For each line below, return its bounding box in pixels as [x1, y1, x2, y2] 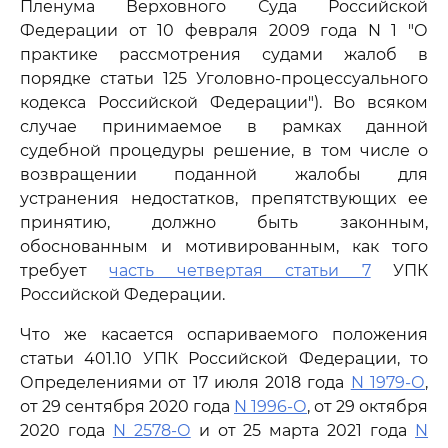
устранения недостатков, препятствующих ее [20, 189, 428, 208]
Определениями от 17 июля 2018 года [20, 373, 351, 392]
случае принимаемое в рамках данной [20, 117, 428, 136]
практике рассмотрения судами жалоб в [20, 45, 428, 64]
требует [20, 261, 110, 280]
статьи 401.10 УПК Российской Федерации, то [20, 349, 428, 368]
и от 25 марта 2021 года [190, 421, 416, 440]
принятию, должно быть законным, [20, 213, 428, 232]
